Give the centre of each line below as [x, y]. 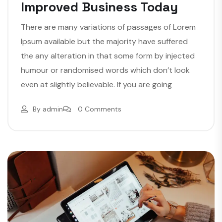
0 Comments [100, 109]
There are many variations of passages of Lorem [108, 27]
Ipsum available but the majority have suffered [104, 42]
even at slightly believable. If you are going [96, 85]
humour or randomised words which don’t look [105, 70]
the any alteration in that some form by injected [108, 56]
